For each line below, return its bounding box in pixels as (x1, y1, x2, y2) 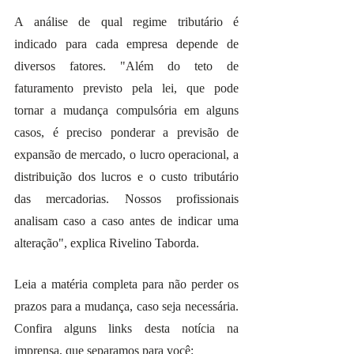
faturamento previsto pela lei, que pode (14, 81, 239, 96)
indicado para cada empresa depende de (14, 37, 239, 51)
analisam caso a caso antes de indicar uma (14, 214, 239, 228)
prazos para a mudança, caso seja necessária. (14, 299, 239, 314)
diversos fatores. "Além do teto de (14, 59, 239, 73)
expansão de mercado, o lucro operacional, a (14, 148, 239, 162)
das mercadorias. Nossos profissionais (14, 192, 239, 206)
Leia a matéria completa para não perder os (14, 277, 239, 292)
